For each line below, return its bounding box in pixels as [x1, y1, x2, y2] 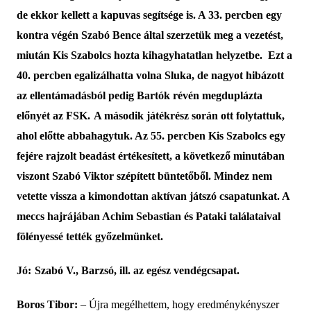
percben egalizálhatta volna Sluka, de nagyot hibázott [33, 69, 284, 82]
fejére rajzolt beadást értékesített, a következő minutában [16, 150, 285, 162]
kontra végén [16, 29, 81, 42]
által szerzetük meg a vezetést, [140, 29, 283, 42]
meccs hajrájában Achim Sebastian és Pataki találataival [16, 210, 280, 223]
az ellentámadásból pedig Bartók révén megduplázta [16, 90, 262, 102]
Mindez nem [213, 170, 272, 183]
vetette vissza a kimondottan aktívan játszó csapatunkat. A [16, 190, 289, 203]
